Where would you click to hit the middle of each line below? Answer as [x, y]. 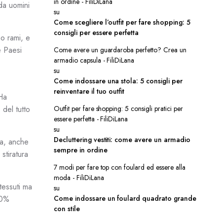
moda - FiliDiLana [79, 178]
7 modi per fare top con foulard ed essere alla [120, 167]
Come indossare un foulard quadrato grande [125, 198]
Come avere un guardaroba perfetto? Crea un [120, 50]
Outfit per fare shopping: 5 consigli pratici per [118, 109]
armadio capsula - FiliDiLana [94, 60]
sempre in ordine [81, 150]
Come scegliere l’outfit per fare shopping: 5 [122, 22]
